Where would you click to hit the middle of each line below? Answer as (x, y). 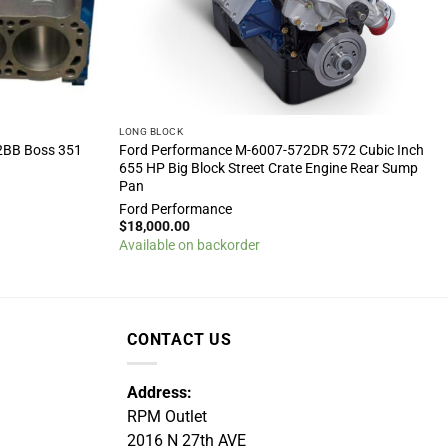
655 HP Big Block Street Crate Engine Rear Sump (269, 167)
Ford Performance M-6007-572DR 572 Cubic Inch (272, 149)
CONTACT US (179, 339)
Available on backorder (190, 245)
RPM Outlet (167, 416)
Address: (159, 392)
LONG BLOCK (151, 131)
